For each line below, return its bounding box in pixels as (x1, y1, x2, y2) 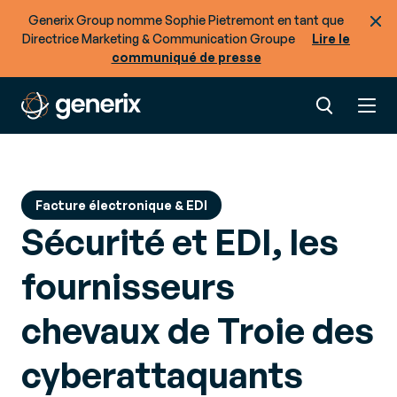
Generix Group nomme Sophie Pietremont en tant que (28, 12, 344, 27)
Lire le (312, 31, 350, 46)
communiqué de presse (111, 50, 261, 65)
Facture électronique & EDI (35, 198, 207, 213)
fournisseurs (21, 264, 235, 308)
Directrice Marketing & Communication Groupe (22, 31, 298, 46)
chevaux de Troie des (21, 308, 374, 353)
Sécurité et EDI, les (21, 220, 339, 264)
